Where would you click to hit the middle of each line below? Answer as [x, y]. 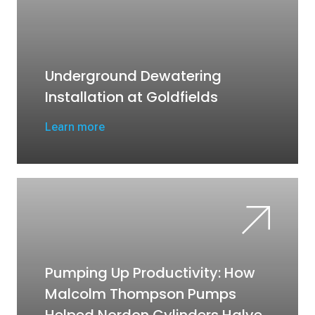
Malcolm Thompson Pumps [141, 294]
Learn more [75, 127]
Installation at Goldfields [131, 97]
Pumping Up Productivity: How [150, 273]
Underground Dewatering [133, 76]
